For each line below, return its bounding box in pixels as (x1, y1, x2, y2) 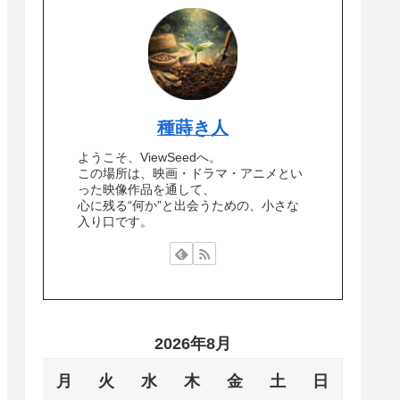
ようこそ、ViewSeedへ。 (78, 150, 221, 165)
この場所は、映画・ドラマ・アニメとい (78, 166, 303, 181)
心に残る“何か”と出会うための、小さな (78, 198, 299, 213)
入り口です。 (78, 214, 153, 229)
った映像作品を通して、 (78, 182, 215, 197)
